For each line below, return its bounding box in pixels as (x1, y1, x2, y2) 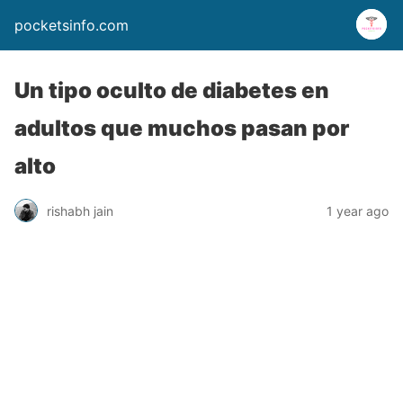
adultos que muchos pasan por (14, 115, 349, 141)
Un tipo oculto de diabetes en (14, 77, 329, 103)
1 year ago (327, 202, 389, 219)
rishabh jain (47, 202, 113, 219)
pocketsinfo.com (14, 16, 129, 34)
